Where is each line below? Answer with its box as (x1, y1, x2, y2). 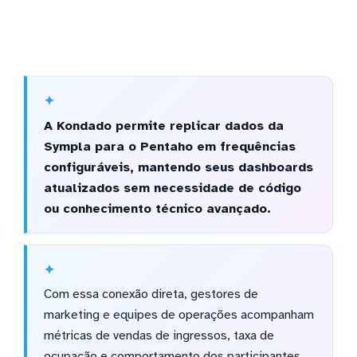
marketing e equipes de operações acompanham (43, 307, 314, 324)
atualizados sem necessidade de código (43, 179, 301, 196)
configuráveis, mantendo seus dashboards (43, 159, 313, 175)
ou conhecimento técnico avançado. (43, 200, 271, 217)
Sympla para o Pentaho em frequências (43, 138, 296, 155)
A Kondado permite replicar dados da (43, 117, 284, 134)
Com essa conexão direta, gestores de (43, 286, 258, 303)
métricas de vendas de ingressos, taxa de (43, 328, 274, 344)
